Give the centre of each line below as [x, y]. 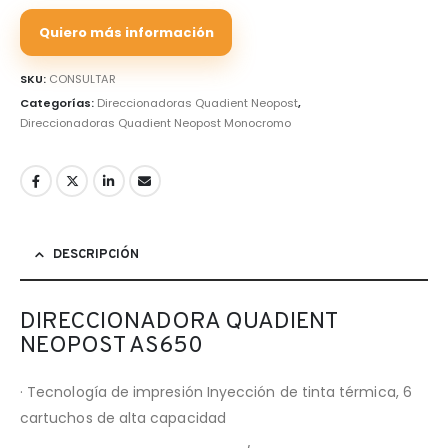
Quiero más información [126, 32]
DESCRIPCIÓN [96, 254]
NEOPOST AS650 [111, 346]
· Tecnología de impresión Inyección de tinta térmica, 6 [216, 391]
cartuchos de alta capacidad [123, 417]
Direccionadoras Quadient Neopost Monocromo [155, 123]
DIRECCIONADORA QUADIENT [178, 322]
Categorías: [58, 103]
